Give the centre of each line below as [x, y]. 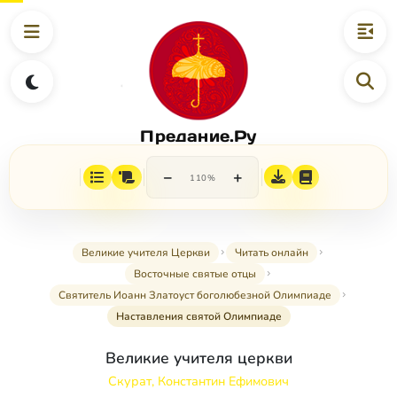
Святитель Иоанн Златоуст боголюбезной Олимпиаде [195, 296]
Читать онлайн [272, 253]
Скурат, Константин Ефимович [198, 381]
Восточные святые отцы [195, 274]
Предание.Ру [198, 136]
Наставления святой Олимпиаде [198, 317]
